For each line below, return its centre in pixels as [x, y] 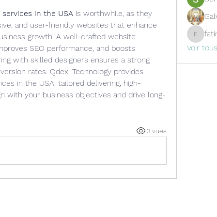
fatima [203, 39]
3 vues [156, 131]
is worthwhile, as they [113, 13]
